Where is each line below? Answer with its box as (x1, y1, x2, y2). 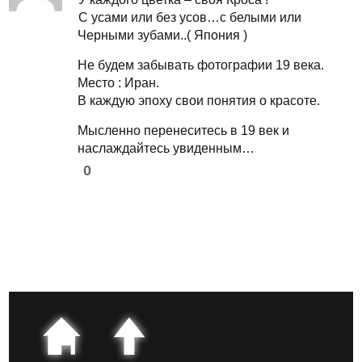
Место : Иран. (78, 76, 160, 90)
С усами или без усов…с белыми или (78, 11, 302, 25)
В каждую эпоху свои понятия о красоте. (78, 94, 321, 108)
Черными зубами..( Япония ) (78, 28, 248, 43)
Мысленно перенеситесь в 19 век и (78, 124, 290, 138)
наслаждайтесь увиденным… (78, 141, 255, 156)
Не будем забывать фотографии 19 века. (78, 58, 325, 73)
